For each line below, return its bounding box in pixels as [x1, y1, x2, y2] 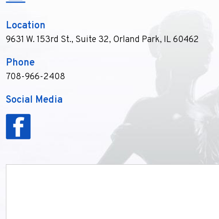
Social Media [6, 94, 63, 107]
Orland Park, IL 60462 [113, 34, 199, 46]
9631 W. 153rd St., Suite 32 [6, 34, 109, 46]
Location [6, 20, 45, 33]
